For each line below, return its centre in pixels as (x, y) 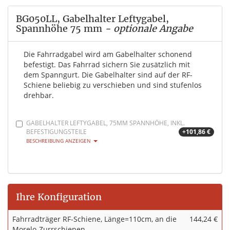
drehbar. (39, 95)
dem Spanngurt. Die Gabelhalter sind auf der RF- (108, 75)
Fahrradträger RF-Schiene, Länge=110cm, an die (94, 219)
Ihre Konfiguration (59, 197)
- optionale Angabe (148, 29)
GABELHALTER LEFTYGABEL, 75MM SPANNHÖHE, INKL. (106, 123)
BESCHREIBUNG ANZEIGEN (59, 141)
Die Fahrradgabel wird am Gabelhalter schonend (108, 54)
